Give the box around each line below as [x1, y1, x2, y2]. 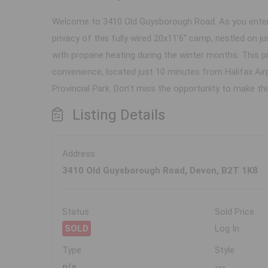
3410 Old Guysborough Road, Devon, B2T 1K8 [62, 165, 258, 176]
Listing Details [72, 106, 165, 124]
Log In [215, 223, 240, 234]
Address [62, 148, 95, 160]
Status [62, 206, 89, 218]
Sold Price [215, 206, 255, 218]
